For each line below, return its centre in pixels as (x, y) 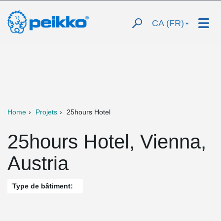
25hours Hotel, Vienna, (107, 142)
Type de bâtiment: (43, 186)
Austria (38, 163)
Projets (46, 112)
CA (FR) (168, 23)
